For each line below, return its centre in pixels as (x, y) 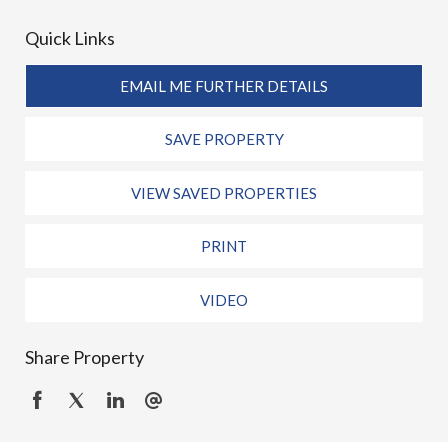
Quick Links (70, 38)
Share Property (84, 357)
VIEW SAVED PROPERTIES (224, 192)
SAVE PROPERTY (224, 139)
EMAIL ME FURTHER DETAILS (224, 85)
